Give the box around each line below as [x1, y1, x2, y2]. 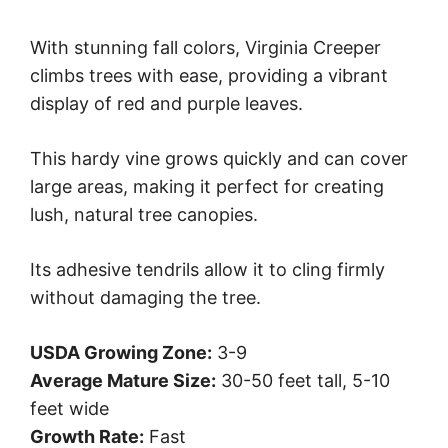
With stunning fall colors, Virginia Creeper [30, 36, 381, 58]
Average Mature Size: [30, 369, 216, 391]
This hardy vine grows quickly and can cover [30, 147, 408, 169]
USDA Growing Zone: [30, 341, 212, 363]
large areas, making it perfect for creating [30, 175, 384, 197]
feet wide [30, 397, 109, 419]
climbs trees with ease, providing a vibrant [30, 64, 388, 86]
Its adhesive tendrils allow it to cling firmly [30, 258, 385, 280]
